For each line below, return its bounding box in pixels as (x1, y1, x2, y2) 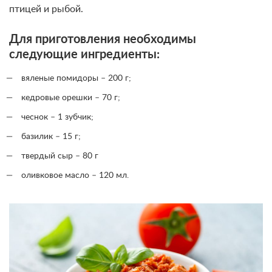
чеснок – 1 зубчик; (21, 113, 93, 122)
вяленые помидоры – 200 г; (21, 74, 131, 83)
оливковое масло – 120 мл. (21, 171, 129, 180)
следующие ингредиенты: (9, 49, 160, 61)
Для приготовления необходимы (9, 33, 196, 46)
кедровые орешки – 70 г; (21, 93, 120, 103)
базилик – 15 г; (21, 132, 81, 141)
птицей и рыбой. (9, 4, 83, 15)
